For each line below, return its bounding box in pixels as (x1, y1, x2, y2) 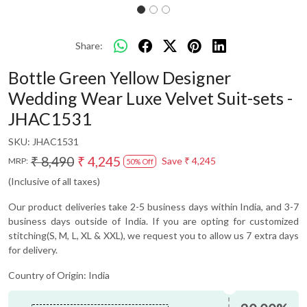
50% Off (126, 156, 153, 166)
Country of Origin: (8, 269, 88, 281)
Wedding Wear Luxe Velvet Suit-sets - (8, 87, 293, 108)
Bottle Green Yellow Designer (8, 66, 231, 88)
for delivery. (8, 243, 58, 256)
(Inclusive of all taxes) (8, 175, 100, 187)
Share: (75, 40, 103, 52)
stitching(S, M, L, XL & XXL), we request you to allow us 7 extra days (8, 229, 299, 241)
